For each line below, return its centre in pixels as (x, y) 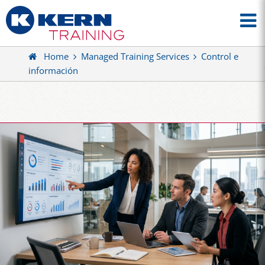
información (53, 71)
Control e (219, 57)
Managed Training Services (135, 57)
